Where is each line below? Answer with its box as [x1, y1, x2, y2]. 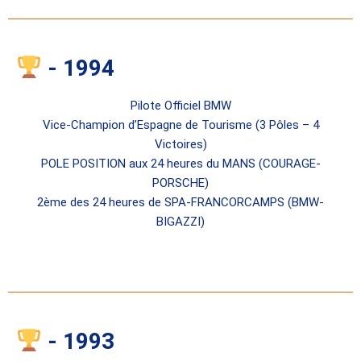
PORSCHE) [152, 176, 209, 191]
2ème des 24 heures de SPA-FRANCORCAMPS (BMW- [37, 195, 324, 210]
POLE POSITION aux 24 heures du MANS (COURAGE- [40, 156, 321, 172]
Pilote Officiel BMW [130, 98, 231, 114]
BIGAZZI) [156, 214, 205, 230]
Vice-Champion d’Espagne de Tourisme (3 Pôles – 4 [42, 118, 319, 133]
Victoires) [154, 137, 207, 152]
